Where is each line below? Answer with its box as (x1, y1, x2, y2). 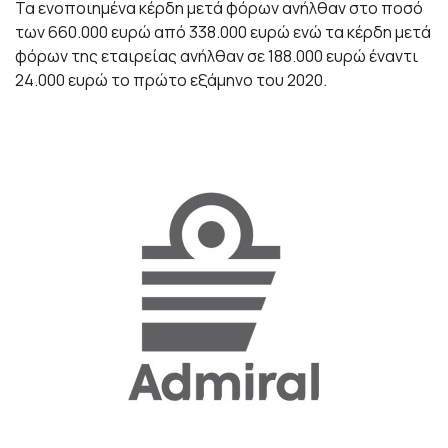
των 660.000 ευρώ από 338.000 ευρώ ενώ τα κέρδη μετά (15, 20, 431, 43)
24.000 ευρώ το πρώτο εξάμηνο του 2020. (15, 68, 327, 91)
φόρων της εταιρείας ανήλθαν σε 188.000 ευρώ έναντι (15, 44, 418, 67)
